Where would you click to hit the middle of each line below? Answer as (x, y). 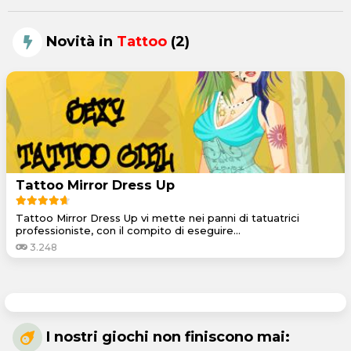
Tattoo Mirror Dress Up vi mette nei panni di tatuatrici (157, 217)
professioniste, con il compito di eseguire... (128, 230)
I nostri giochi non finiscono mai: (166, 337)
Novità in (80, 41)
